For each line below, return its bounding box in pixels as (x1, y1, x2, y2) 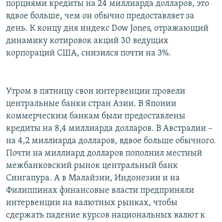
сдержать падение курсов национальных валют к (6, 211, 205, 221)
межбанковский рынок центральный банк (6, 161, 178, 171)
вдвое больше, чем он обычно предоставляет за (6, 11, 194, 21)
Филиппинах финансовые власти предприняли (6, 186, 194, 196)
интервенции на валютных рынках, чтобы (6, 198, 177, 208)
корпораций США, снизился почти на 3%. (6, 49, 171, 58)
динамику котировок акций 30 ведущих (6, 36, 168, 46)
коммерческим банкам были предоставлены (6, 111, 185, 121)
